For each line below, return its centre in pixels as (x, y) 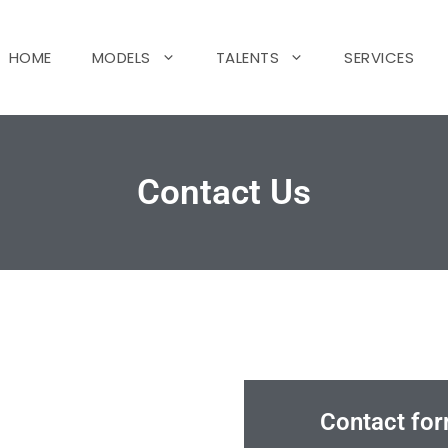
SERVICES (379, 57)
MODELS (121, 57)
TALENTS (247, 57)
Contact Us (224, 193)
